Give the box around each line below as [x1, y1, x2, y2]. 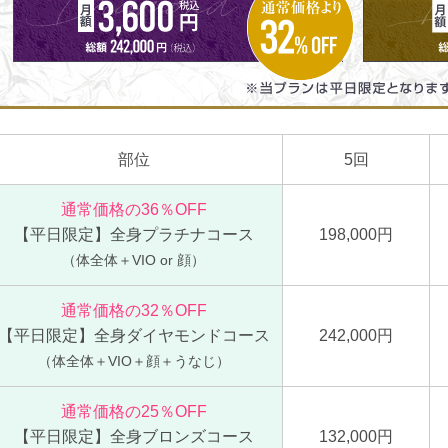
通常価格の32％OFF [60, 302, 207, 319]
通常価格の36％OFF [60, 201, 207, 218]
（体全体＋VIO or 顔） [62, 252, 205, 268]
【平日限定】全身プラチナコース [13, 226, 254, 243]
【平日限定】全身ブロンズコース [13, 428, 254, 445]
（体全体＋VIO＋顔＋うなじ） [37, 353, 230, 369]
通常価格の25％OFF [60, 403, 207, 420]
